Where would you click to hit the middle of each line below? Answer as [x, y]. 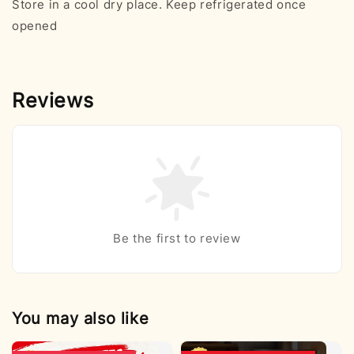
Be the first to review [177, 238]
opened [35, 25]
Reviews [53, 100]
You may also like [81, 318]
